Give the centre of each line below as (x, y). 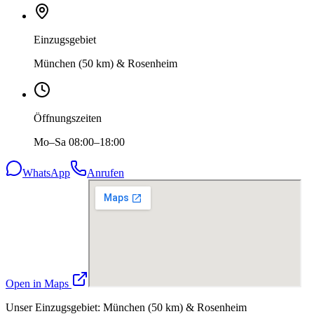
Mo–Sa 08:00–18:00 (79, 142)
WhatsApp (46, 173)
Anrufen (105, 173)
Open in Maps (39, 284)
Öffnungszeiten (68, 118)
